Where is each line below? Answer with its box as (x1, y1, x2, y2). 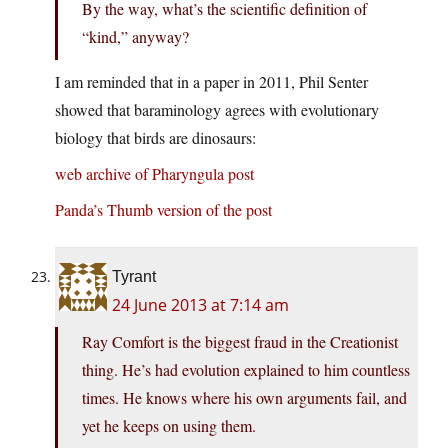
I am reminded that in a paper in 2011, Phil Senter (55, 71, 368, 93)
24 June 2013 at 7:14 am (112, 294, 289, 317)
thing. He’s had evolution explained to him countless (82, 359, 410, 381)
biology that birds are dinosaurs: (55, 127, 256, 149)
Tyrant (112, 268, 156, 286)
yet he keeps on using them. (82, 415, 256, 437)
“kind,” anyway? (82, 26, 189, 48)
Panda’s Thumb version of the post (55, 199, 272, 221)
